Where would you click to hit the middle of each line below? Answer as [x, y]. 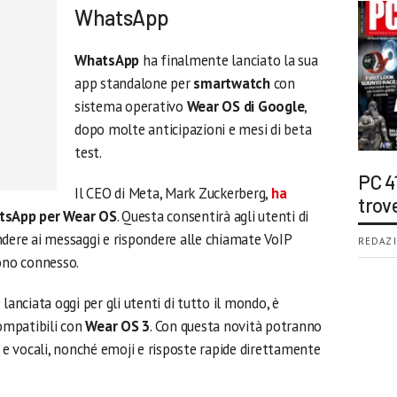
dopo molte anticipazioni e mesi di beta [193, 129]
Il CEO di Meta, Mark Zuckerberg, [173, 193]
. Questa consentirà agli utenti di [213, 216]
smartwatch [234, 83]
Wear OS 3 [118, 326]
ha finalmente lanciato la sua [230, 60]
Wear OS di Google [245, 106]
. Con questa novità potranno [236, 326]
